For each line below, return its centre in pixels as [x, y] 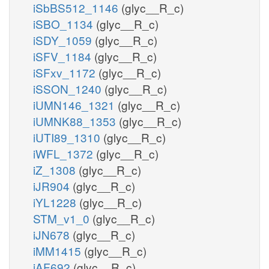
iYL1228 [56, 202]
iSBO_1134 [65, 23]
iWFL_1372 [65, 153]
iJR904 [53, 186]
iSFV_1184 [64, 56]
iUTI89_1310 [68, 137]
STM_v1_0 [63, 218]
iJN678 [53, 234]
